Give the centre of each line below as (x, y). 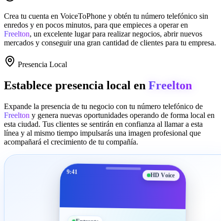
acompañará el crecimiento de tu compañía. (71, 142)
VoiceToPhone (83, 16)
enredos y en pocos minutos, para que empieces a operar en (96, 25)
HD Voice (160, 174)
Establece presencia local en (76, 85)
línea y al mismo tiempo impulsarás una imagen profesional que (102, 133)
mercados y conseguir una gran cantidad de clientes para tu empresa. (110, 42)
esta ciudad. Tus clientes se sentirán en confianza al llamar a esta (103, 124)
